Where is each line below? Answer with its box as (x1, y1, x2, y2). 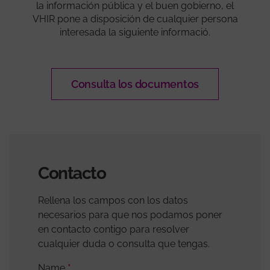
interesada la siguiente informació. (60, 26, 210, 38)
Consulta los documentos (71, 77, 199, 90)
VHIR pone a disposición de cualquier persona (32, 13, 238, 25)
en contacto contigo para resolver (38, 223, 189, 235)
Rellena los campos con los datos (38, 194, 188, 206)
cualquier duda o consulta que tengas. (38, 237, 210, 250)
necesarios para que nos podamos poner (38, 209, 222, 221)
